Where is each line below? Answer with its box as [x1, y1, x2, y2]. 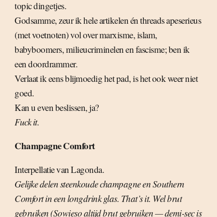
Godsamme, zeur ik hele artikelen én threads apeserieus [15, 14, 201, 27]
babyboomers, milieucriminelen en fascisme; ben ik [15, 43, 190, 56]
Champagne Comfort [15, 139, 95, 153]
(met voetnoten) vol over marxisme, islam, [15, 29, 157, 41]
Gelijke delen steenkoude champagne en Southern [15, 178, 185, 190]
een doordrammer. [15, 58, 77, 70]
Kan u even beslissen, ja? [15, 101, 99, 114]
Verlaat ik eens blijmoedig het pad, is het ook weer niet [15, 72, 198, 85]
